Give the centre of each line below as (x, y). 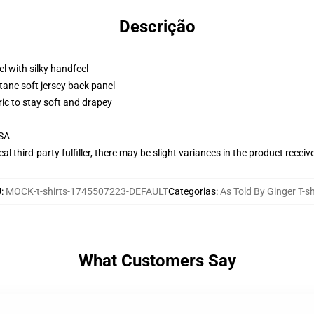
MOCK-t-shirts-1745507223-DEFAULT (87, 191)
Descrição (157, 27)
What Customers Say (157, 261)
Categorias (192, 191)
